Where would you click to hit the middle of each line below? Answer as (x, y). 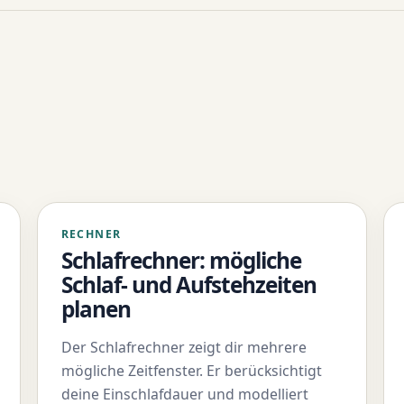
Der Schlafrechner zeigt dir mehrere (184, 347)
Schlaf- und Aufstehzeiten (189, 284)
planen (96, 308)
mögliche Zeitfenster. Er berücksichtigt (191, 370)
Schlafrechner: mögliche (181, 260)
